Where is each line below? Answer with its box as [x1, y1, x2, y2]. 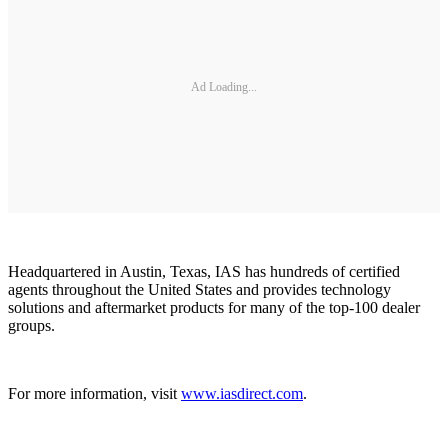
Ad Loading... [191, 80, 257, 95]
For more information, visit [8, 384, 181, 402]
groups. [8, 316, 55, 334]
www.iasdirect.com [181, 384, 303, 402]
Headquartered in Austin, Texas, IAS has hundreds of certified [8, 262, 400, 280]
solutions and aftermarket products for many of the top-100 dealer [8, 298, 420, 316]
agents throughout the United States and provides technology [8, 280, 391, 298]
